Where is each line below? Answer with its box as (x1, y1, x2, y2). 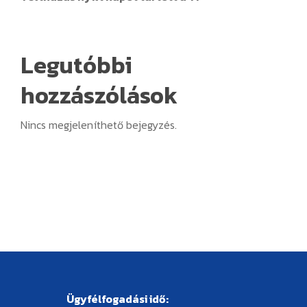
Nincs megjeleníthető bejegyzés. (20, 116, 177, 133)
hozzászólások (20, 78, 177, 112)
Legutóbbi (20, 48, 132, 82)
